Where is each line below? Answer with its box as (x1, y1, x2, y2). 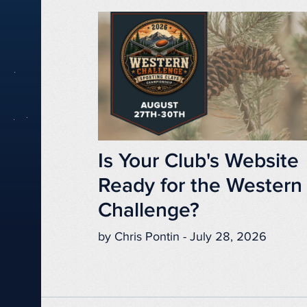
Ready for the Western (98, 175, 303, 197)
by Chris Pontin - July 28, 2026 (98, 231, 267, 244)
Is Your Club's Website (98, 151, 299, 172)
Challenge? (98, 200, 200, 221)
